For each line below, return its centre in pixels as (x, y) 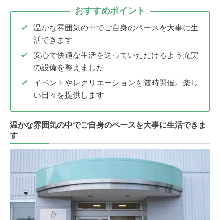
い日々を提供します (69, 95)
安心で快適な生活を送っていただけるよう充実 (116, 55)
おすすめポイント (110, 11)
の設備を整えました (69, 67)
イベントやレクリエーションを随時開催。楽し (116, 82)
